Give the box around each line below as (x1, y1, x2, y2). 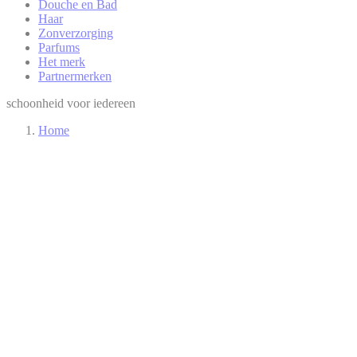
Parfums (38, 41, 80, 54)
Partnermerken (38, 69, 112, 83)
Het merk (38, 55, 85, 69)
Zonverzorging (38, 26, 113, 40)
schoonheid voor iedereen (6, 96, 135, 110)
